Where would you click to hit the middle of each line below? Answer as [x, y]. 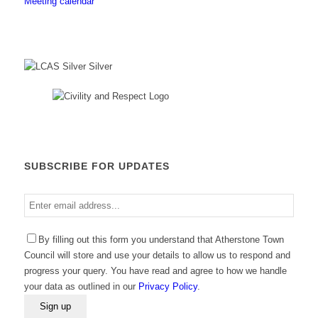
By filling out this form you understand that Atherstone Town [161, 239]
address [39, 230]
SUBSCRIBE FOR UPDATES [97, 166]
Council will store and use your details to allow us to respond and [157, 255]
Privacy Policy [168, 286]
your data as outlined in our [81, 286]
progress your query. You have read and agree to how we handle [155, 270]
